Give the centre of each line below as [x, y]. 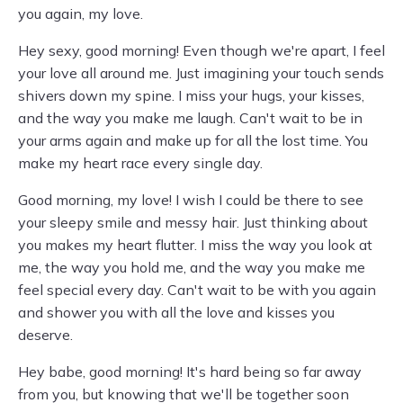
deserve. [45, 335]
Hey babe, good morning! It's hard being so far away [190, 372]
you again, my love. [81, 13]
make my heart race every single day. [140, 163]
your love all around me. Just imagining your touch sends [201, 73]
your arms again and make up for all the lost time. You [193, 140]
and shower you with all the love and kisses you [176, 312]
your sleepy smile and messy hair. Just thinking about [193, 222]
